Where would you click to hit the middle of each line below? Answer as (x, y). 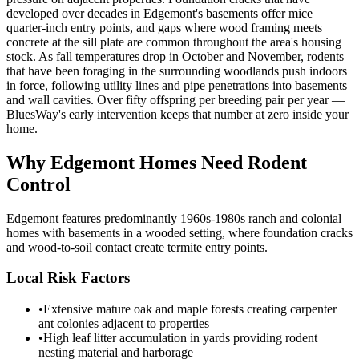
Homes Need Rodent (221, 162)
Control (38, 184)
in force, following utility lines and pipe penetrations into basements (177, 85)
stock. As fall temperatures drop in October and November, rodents (175, 56)
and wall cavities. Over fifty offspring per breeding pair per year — (175, 99)
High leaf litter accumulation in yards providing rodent (180, 338)
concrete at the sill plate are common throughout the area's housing (174, 42)
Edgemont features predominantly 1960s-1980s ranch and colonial (174, 218)
